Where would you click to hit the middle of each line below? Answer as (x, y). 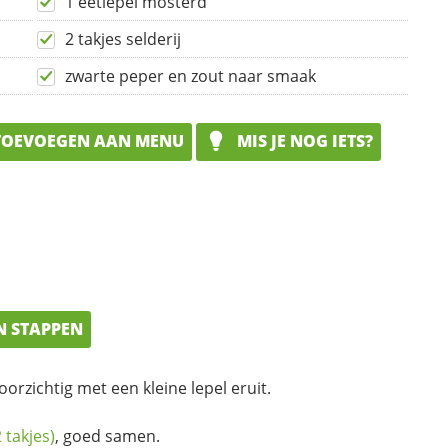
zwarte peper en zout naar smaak (190, 76)
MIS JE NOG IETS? (303, 141)
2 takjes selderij (123, 39)
